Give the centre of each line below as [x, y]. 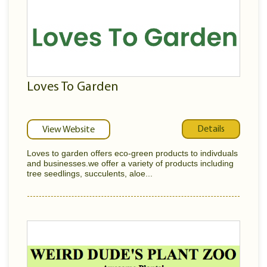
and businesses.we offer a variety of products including [130, 163]
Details [211, 129]
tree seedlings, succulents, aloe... [90, 173]
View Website [69, 130]
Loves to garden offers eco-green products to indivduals [132, 153]
